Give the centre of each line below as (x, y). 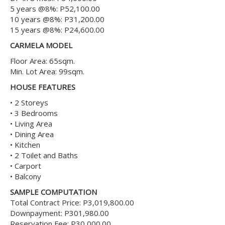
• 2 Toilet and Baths (44, 155)
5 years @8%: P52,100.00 (55, 9)
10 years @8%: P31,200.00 (57, 19)
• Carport (26, 166)
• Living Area (31, 124)
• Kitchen (25, 145)
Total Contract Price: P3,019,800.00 (72, 202)
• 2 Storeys (29, 102)
